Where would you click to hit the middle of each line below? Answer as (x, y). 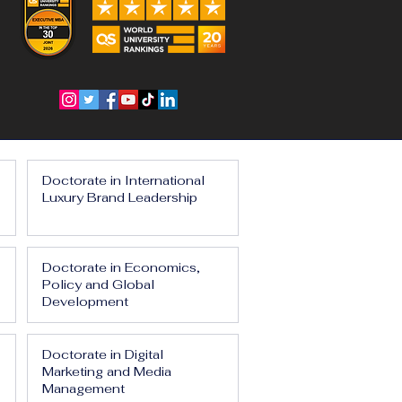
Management (83, 389)
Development (85, 301)
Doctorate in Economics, (121, 267)
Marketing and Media (107, 371)
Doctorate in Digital (103, 354)
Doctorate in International (123, 180)
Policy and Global (98, 284)
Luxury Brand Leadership (120, 197)
